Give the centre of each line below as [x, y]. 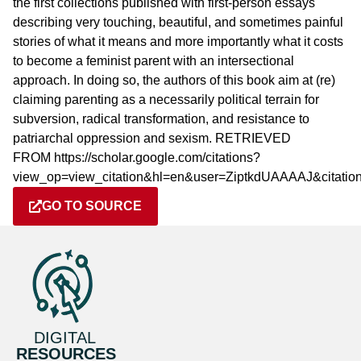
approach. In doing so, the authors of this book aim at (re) [174, 80]
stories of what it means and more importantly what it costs [178, 41]
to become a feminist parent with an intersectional [154, 61]
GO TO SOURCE [92, 206]
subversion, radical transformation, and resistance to [161, 119]
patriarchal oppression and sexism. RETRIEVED [152, 138]
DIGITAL [65, 338]
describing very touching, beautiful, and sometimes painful [178, 22]
